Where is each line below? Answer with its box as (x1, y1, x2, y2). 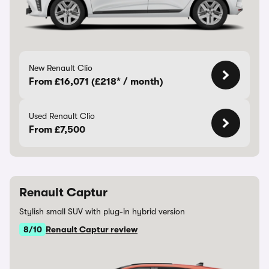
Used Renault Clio (29, 111, 95, 121)
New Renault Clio (29, 63, 92, 73)
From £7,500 (29, 124, 85, 135)
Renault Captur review (46, 225, 138, 234)
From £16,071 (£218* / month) (29, 76, 163, 87)
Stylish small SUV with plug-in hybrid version (19, 207, 185, 216)
